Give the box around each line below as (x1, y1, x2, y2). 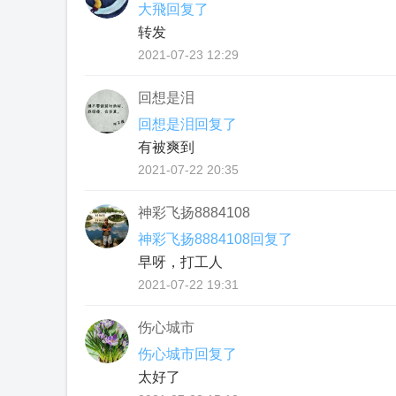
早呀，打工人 (138, 255, 223, 270)
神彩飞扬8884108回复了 (138, 232, 293, 247)
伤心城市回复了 (138, 346, 237, 362)
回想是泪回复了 (138, 117, 237, 132)
